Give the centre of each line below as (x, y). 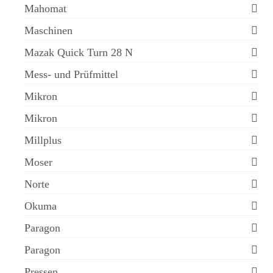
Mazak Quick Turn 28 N (79, 52)
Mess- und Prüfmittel (71, 74)
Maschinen (48, 30)
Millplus (43, 140)
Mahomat (45, 9)
